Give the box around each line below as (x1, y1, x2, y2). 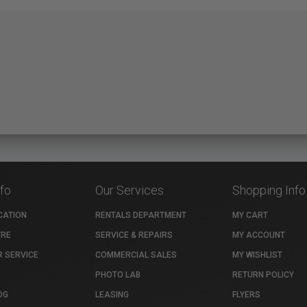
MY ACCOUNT (232, 230, 285, 240)
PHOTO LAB (95, 269, 140, 280)
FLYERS (232, 289, 260, 299)
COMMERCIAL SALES (95, 249, 177, 260)
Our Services (95, 182, 164, 197)
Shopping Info (232, 182, 306, 197)
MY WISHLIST (232, 249, 282, 260)
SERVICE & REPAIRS (95, 230, 173, 240)
